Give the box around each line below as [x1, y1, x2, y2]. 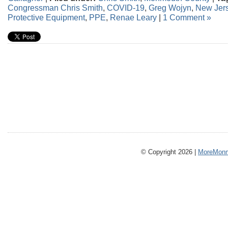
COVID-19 [107, 3, 145, 12]
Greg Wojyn [149, 3, 191, 12]
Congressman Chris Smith [8, 3, 103, 12]
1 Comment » [163, 12, 211, 22]
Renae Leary [110, 12, 157, 22]
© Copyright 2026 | [141, 148, 198, 156]
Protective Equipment [8, 12, 85, 22]
